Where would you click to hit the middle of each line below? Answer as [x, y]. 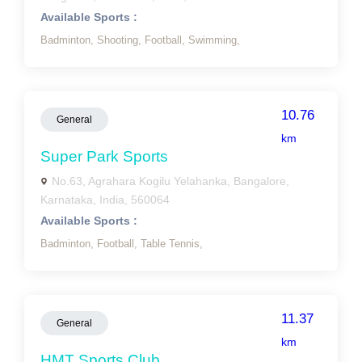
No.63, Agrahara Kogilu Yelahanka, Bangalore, [170, 181]
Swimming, [214, 40]
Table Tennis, [172, 244]
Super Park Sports [104, 156]
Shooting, [121, 40]
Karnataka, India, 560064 [105, 200]
